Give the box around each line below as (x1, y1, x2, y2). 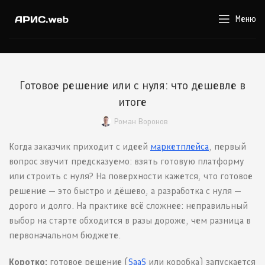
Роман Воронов (114, 117, 168, 127)
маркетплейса (150, 141, 209, 153)
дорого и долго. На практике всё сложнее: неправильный (9, 200, 248, 212)
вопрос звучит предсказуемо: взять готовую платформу (9, 156, 244, 167)
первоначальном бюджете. (9, 230, 121, 241)
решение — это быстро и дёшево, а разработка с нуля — (9, 185, 241, 197)
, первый (209, 141, 246, 153)
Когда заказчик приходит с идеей (9, 141, 150, 153)
